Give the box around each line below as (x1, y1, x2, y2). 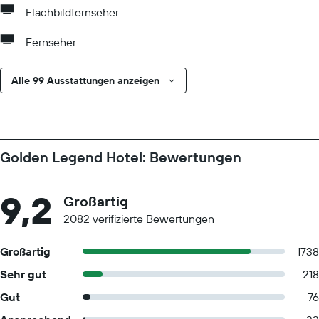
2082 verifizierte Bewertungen (63, 211, 214, 226)
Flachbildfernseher (26, 5, 119, 19)
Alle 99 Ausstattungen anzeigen (11, 74, 159, 87)
